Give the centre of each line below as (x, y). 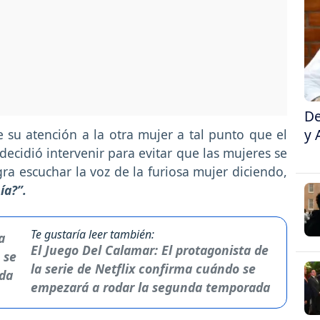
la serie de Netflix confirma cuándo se (144, 268)
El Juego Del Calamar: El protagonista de (150, 250)
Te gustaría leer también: (93, 234)
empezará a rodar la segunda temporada (151, 287)
